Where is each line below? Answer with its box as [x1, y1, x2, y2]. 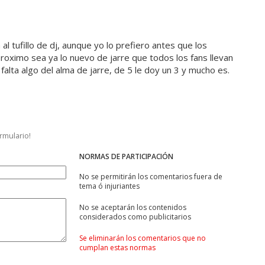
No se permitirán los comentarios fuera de [79, 172, 222, 182]
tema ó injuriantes [79, 181, 140, 192]
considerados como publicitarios [79, 212, 191, 222]
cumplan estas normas [79, 243, 156, 253]
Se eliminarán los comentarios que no [79, 233, 206, 244]
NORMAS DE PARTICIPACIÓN [79, 151, 173, 162]
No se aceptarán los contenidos [79, 202, 186, 213]
